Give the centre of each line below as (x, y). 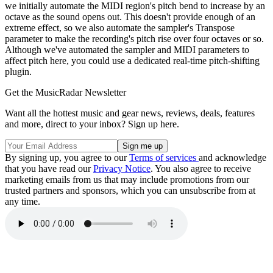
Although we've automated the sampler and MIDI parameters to (127, 49)
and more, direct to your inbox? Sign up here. (92, 124)
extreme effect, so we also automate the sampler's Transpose (120, 27)
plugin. (18, 71)
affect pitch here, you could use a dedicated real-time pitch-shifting (132, 60)
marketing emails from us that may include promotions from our (127, 179)
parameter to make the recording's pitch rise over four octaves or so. (134, 38)
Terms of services (164, 157)
